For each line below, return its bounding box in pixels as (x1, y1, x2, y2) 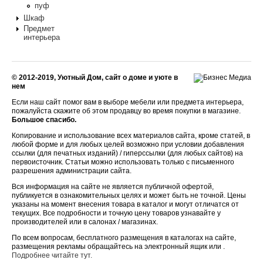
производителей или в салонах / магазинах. (12, 217, 158, 226)
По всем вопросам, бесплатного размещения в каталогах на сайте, (12, 233, 236, 242)
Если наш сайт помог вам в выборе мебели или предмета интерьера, (12, 97, 244, 106)
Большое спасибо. (12, 115, 76, 124)
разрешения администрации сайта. (12, 166, 131, 175)
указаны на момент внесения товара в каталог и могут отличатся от (12, 200, 239, 208)
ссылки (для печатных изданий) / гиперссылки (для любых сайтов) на (12, 149, 243, 157)
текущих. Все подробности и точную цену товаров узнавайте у (12, 208, 221, 217)
